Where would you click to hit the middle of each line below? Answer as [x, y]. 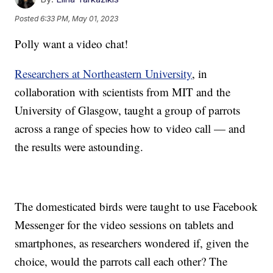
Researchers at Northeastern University [104, 74]
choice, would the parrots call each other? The [121, 261]
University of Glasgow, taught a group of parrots [128, 110]
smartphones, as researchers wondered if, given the [132, 243]
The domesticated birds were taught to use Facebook [136, 207]
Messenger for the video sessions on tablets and [125, 225]
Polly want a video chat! [73, 44]
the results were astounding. [79, 147]
